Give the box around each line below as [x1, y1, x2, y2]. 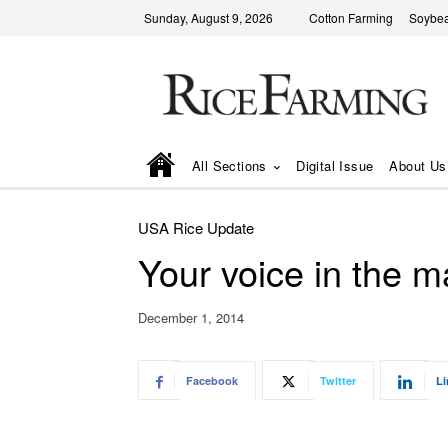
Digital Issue [296, 155, 374, 175]
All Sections [192, 155, 267, 175]
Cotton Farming [309, 9, 393, 26]
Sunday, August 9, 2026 [144, 9, 273, 26]
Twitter [320, 373, 356, 389]
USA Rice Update [138, 217, 254, 239]
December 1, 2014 [138, 308, 244, 328]
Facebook [186, 373, 238, 389]
